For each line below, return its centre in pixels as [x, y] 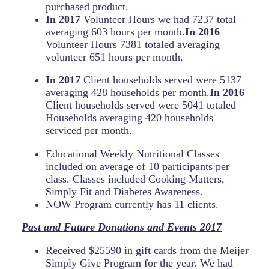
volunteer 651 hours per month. [114, 57]
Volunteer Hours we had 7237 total [160, 19]
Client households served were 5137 [162, 80]
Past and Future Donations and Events [111, 227]
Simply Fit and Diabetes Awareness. [124, 191]
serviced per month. [89, 131]
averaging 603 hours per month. [115, 32]
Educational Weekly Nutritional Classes [132, 153]
